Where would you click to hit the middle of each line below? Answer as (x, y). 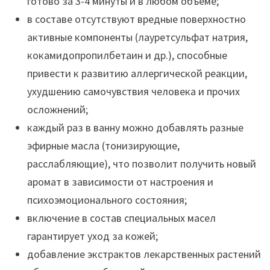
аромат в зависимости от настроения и (120, 182)
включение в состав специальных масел (121, 218)
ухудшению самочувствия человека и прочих (133, 92)
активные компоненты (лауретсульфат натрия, (137, 37)
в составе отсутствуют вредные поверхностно (136, 19)
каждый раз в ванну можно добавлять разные (135, 128)
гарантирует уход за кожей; (92, 236)
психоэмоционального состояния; (107, 200)
